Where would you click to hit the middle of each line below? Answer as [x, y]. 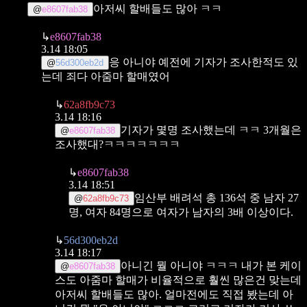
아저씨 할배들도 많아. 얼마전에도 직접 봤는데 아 [174, 294]
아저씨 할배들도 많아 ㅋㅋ [158, 8]
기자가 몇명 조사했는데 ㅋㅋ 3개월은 [211, 130]
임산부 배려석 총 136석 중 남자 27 [217, 197]
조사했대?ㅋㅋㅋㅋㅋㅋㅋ [118, 144]
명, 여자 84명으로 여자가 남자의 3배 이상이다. [181, 212]
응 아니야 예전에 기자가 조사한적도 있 [204, 62]
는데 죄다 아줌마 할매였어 [106, 76]
